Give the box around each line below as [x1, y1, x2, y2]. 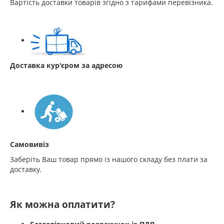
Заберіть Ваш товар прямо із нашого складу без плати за [10, 154, 207, 164]
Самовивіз [10, 139, 49, 149]
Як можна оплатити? [10, 197, 115, 211]
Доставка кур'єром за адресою [10, 60, 124, 70]
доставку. [10, 164, 41, 174]
